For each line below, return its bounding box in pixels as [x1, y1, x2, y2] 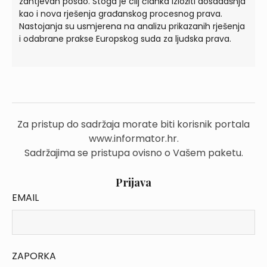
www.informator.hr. [88, 132, 179, 146]
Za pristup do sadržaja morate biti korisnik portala [17, 117, 250, 132]
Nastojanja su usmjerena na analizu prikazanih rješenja [19, 20, 245, 33]
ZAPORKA [12, 249, 56, 263]
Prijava [116, 175, 151, 190]
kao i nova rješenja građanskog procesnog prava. [19, 8, 222, 20]
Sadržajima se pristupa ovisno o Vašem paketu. [24, 146, 243, 160]
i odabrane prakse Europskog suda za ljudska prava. [19, 33, 231, 45]
